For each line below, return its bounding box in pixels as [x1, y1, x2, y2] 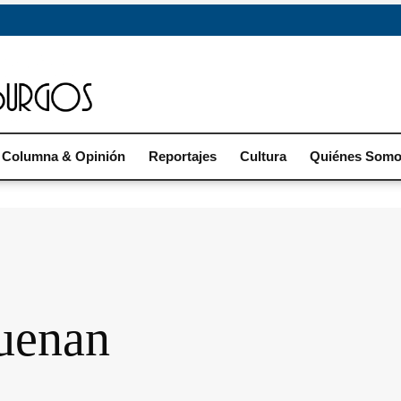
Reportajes [149, 149, 217, 165]
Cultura [240, 149, 286, 165]
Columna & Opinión [2, 149, 125, 165]
